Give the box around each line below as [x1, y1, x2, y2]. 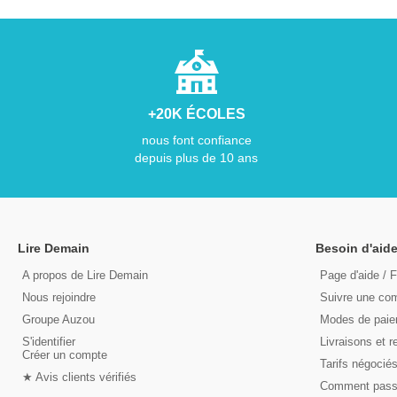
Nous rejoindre [22, 291, 96, 305]
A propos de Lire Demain [22, 269, 148, 283]
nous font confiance [141, 133, 252, 148]
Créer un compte [22, 348, 107, 362]
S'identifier [22, 335, 75, 349]
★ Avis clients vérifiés [22, 370, 136, 385]
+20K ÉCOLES [147, 106, 245, 122]
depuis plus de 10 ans [135, 151, 259, 166]
